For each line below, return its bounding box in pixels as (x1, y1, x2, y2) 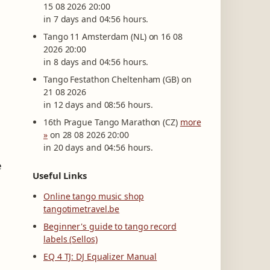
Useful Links (33, 169, 87, 181)
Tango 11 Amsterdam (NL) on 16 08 (43, 31, 183, 42)
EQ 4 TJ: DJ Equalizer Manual (43, 251, 157, 262)
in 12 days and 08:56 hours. (43, 99, 154, 110)
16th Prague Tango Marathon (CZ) (43, 116, 180, 128)
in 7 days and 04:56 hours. (43, 13, 149, 25)
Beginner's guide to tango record (43, 221, 177, 232)
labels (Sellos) (43, 233, 98, 245)
